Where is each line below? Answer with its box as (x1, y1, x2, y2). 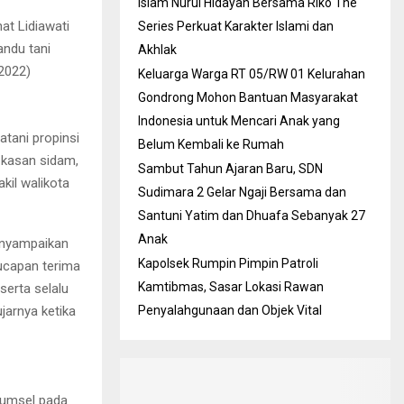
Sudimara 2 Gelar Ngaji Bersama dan (138, 185, 346, 199)
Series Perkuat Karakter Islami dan (138, 19, 334, 33)
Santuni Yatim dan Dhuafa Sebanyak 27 (138, 208, 365, 223)
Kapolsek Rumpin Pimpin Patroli (138, 256, 318, 271)
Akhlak (138, 42, 177, 57)
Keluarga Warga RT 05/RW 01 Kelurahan (138, 67, 365, 81)
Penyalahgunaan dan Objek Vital (138, 303, 322, 317)
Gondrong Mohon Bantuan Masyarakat (138, 90, 358, 105)
